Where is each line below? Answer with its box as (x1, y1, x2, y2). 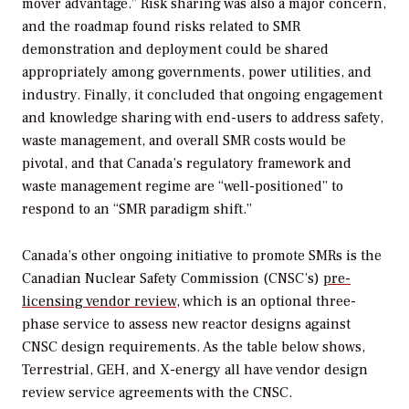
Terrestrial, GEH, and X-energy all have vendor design (22, 361, 368, 379)
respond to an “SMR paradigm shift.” (22, 200, 256, 219)
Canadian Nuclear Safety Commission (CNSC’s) (22, 269, 323, 288)
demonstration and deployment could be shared (22, 40, 329, 59)
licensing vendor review (22, 292, 176, 310)
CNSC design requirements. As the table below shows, (22, 338, 365, 356)
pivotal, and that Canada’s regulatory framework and (22, 154, 351, 173)
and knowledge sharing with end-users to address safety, (22, 109, 383, 128)
